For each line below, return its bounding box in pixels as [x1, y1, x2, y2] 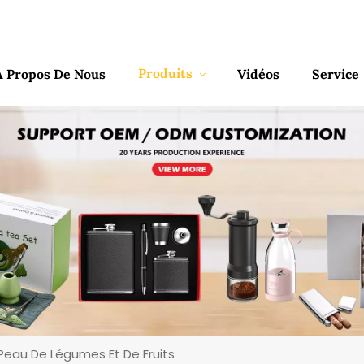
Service [311, 66, 359, 82]
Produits [137, 65, 196, 81]
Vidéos [237, 66, 280, 82]
